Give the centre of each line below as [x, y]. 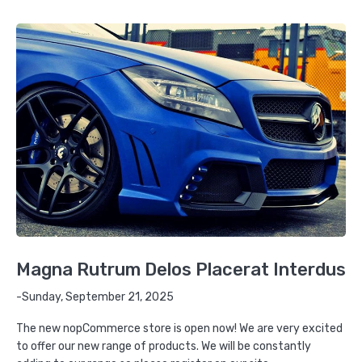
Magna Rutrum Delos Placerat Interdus [181, 269]
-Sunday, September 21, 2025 [95, 297]
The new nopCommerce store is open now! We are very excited [179, 328]
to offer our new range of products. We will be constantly [164, 346]
